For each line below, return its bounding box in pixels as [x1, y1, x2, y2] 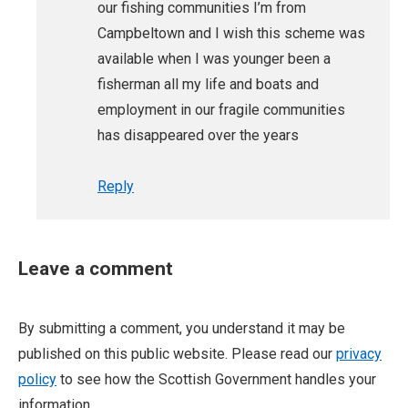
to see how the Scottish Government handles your [56, 371, 376, 389]
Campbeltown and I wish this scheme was [97, 25, 365, 43]
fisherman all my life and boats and [97, 76, 319, 94]
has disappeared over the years [97, 127, 299, 145]
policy [18, 371, 56, 389]
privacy [336, 345, 382, 363]
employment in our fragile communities [97, 101, 345, 119]
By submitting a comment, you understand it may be [18, 320, 345, 338]
